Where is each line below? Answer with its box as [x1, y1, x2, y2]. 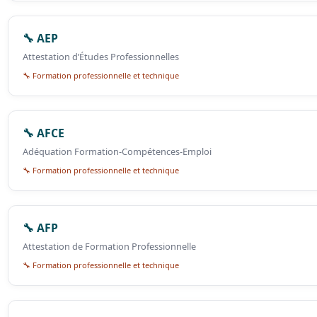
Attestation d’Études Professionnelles [23, 50, 180, 64]
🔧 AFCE [23, 125, 65, 142]
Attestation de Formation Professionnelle [23, 240, 197, 253]
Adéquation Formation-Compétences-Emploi [23, 145, 212, 158]
